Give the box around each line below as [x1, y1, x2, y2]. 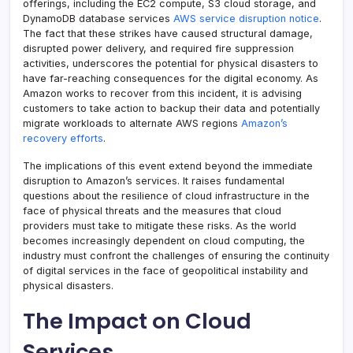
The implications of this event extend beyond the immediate [23, 160, 313, 173]
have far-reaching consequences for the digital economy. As [23, 72, 318, 85]
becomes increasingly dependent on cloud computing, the [23, 235, 305, 247]
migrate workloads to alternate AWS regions [23, 117, 241, 130]
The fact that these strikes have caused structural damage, [23, 28, 313, 40]
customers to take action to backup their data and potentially [23, 102, 320, 115]
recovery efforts [23, 132, 103, 145]
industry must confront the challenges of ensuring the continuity [23, 250, 329, 262]
